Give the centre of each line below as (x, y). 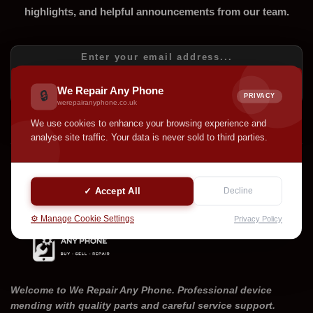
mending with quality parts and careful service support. (143, 305)
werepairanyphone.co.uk (97, 103)
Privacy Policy (258, 219)
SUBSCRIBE (156, 86)
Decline (238, 191)
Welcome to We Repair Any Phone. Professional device (141, 290)
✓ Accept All (112, 191)
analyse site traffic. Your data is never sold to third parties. (149, 138)
